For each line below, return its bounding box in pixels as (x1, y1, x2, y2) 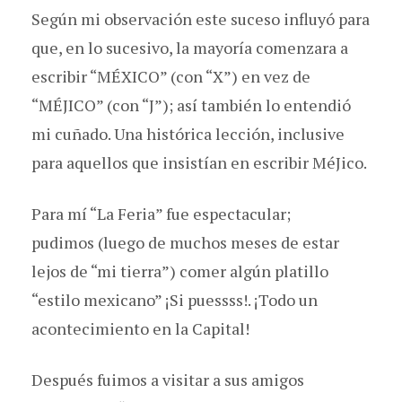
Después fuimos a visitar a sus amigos (31, 368, 304, 390)
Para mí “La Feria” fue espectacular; (31, 202, 291, 224)
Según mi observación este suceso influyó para (31, 7, 370, 30)
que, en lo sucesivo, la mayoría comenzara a (31, 36, 348, 58)
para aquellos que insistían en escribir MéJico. (31, 151, 370, 173)
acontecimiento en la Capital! (31, 317, 253, 339)
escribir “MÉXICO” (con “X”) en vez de (31, 65, 310, 87)
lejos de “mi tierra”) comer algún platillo (31, 259, 328, 282)
